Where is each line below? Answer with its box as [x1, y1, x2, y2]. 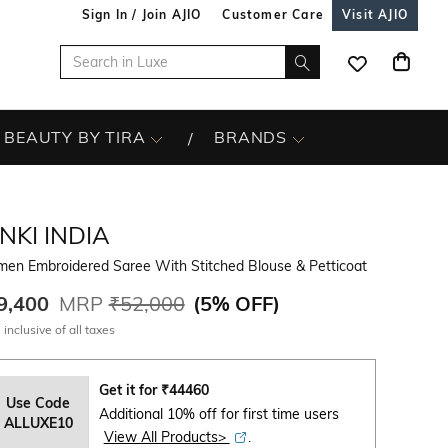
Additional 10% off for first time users [98, 405, 339, 423]
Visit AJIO [342, 7, 408, 22]
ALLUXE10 [3, 413, 73, 432]
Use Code [6, 393, 71, 412]
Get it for [98, 381, 161, 399]
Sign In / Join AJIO [81, 7, 202, 22]
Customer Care [222, 7, 324, 22]
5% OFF [199, 291, 273, 316]
